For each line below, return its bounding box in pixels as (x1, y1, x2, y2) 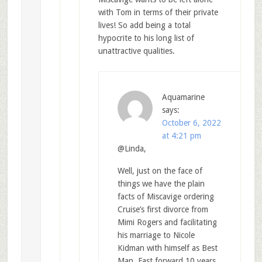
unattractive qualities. (98, 46, 175, 56)
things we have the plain (117, 179, 205, 189)
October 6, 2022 (161, 118, 221, 128)
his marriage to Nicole (117, 230, 195, 240)
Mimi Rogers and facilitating (117, 218, 217, 227)
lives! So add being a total (98, 20, 191, 30)
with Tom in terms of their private (98, 8, 218, 18)
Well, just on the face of (117, 166, 202, 176)
